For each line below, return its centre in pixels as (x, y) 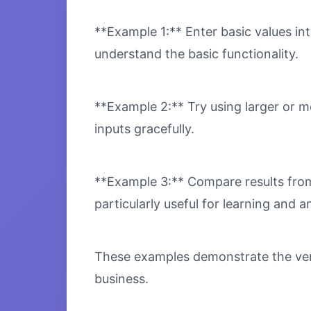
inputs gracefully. (144, 128)
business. (121, 278)
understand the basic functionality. (196, 53)
